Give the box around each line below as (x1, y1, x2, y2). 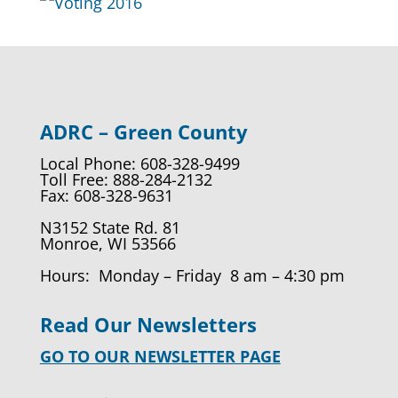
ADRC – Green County (39, 118, 248, 145)
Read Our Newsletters (39, 311, 257, 338)
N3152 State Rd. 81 (39, 217, 180, 238)
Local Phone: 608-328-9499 (39, 153, 240, 174)
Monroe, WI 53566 (39, 233, 176, 254)
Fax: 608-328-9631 (39, 185, 173, 206)
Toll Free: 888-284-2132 (39, 169, 212, 190)
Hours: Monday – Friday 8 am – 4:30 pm (39, 265, 345, 286)
